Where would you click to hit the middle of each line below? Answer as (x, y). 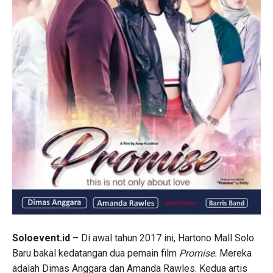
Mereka (236, 253)
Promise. (199, 253)
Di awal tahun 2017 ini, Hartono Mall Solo (168, 238)
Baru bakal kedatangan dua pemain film (96, 253)
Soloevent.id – (47, 238)
